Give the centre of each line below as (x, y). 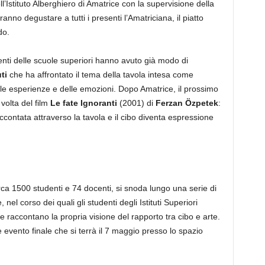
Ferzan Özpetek (187, 103)
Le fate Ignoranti (83, 103)
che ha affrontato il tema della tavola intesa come (100, 75)
